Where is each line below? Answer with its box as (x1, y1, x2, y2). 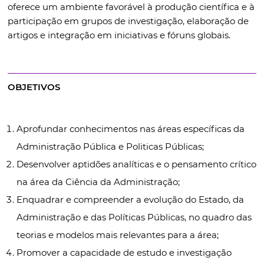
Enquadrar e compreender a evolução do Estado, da (16, 194, 244, 205)
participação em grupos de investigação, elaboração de (7, 15, 249, 27)
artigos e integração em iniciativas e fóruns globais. (7, 29, 230, 41)
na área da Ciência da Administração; (16, 176, 180, 187)
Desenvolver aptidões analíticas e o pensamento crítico (16, 159, 256, 170)
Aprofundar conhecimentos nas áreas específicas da (16, 123, 245, 134)
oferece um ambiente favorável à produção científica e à (7, 1, 255, 12)
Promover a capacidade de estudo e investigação (16, 247, 232, 258)
